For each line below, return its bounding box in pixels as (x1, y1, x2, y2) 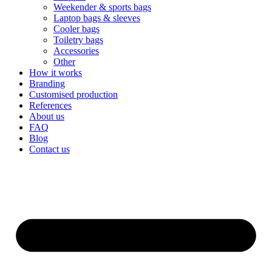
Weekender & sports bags (53, 2, 151, 13)
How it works (29, 67, 82, 78)
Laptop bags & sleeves (53, 13, 140, 24)
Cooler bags (53, 24, 100, 35)
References (29, 100, 72, 111)
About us (29, 111, 64, 122)
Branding (29, 78, 65, 89)
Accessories (53, 46, 99, 56)
